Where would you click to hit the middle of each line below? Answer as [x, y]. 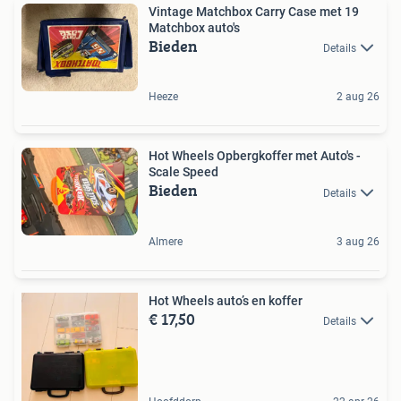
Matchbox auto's [194, 28]
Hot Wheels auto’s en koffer [226, 300]
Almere [166, 241]
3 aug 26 [358, 241]
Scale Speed [183, 172]
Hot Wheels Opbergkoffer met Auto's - [255, 156]
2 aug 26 [358, 97]
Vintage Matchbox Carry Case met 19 [254, 12]
